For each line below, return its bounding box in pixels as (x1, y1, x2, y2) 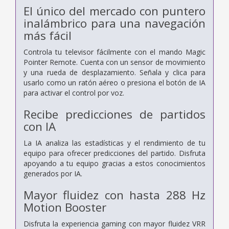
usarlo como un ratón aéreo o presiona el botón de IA (24, 77, 205, 87)
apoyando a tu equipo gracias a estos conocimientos (24, 158, 205, 168)
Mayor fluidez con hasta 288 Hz (24, 187, 205, 203)
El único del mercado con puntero (24, 3, 205, 19)
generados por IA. (24, 168, 82, 178)
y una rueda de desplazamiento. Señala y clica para (24, 67, 205, 77)
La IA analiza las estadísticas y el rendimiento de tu (24, 138, 205, 148)
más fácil (24, 27, 72, 43)
